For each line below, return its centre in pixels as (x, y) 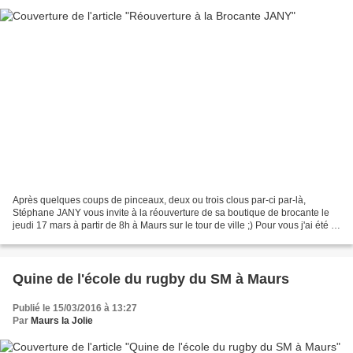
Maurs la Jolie (62, 321)
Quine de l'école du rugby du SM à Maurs (151, 279)
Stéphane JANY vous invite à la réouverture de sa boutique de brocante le (171, 213)
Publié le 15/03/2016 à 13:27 (75, 308)
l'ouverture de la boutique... (71, 238)
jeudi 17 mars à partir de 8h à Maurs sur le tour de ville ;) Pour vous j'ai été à (175, 226)
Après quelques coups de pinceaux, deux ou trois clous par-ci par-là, (159, 201)
